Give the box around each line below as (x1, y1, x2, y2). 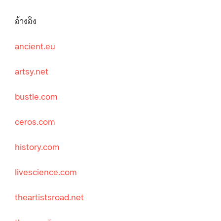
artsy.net (15, 65, 48, 77)
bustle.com (15, 90, 58, 102)
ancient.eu (15, 39, 55, 52)
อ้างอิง (15, 14, 37, 27)
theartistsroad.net (15, 190, 84, 203)
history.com (15, 140, 60, 152)
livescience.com (15, 165, 77, 178)
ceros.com (15, 115, 55, 127)
